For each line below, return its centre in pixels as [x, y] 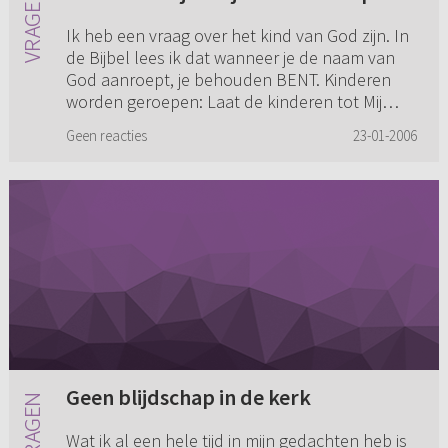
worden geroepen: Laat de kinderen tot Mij [223, 102]
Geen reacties [106, 136]
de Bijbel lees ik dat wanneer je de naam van [230, 58]
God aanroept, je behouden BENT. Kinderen [228, 80]
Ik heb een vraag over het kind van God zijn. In [237, 36]
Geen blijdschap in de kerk [188, 397]
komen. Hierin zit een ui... [158, 124]
